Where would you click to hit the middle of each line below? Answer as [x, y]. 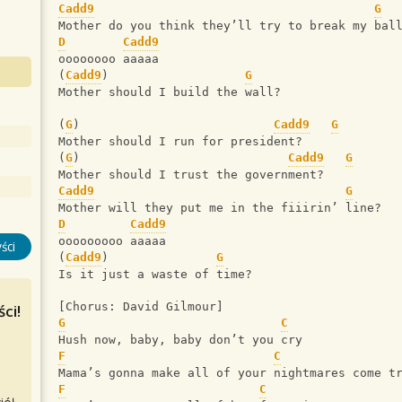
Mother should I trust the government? [191, 175]
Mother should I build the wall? [170, 92]
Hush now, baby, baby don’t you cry [180, 340]
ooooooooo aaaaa [112, 241]
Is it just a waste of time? [155, 275]
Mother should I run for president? [180, 142]
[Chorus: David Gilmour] [141, 307]
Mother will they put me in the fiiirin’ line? [220, 208]
